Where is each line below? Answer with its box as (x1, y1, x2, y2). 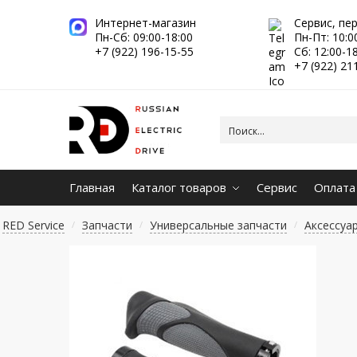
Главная (69, 179, 115, 195)
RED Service (2, 218, 65, 233)
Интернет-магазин (95, 15, 196, 30)
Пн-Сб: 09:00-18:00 (95, 29, 193, 45)
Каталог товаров (131, 179, 226, 195)
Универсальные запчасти (150, 218, 288, 233)
